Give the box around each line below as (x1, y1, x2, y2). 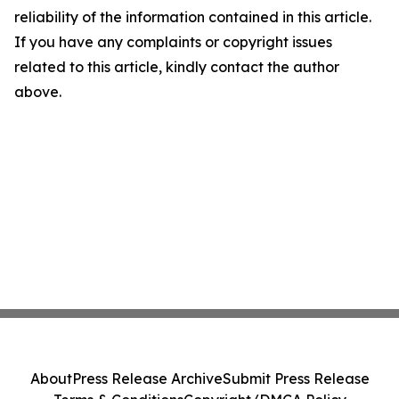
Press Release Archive (71, 370, 223, 387)
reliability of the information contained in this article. (14, 8, 371, 27)
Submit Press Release (222, 370, 370, 387)
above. (14, 83, 61, 102)
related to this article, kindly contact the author (14, 58, 339, 77)
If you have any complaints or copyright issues (14, 33, 332, 52)
